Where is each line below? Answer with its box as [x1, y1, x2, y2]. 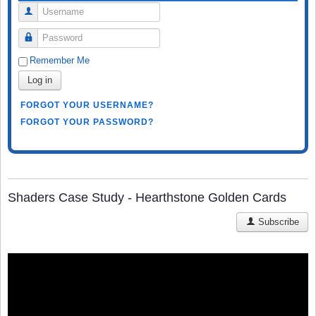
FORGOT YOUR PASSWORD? [20, 116, 154, 127]
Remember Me [30, 54, 90, 66]
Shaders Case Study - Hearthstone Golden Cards [8, 190, 286, 205]
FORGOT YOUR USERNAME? [20, 99, 154, 110]
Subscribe [255, 216, 299, 227]
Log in [28, 74, 52, 85]
